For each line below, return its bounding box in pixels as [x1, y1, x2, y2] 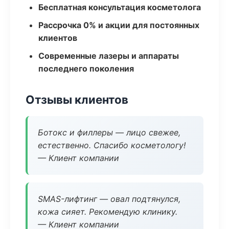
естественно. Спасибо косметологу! [38, 140, 186, 150]
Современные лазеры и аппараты [38, 51, 179, 61]
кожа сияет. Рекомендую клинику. [38, 207, 177, 217]
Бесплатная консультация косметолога [38, 2, 201, 12]
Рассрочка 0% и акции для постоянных [38, 20, 199, 30]
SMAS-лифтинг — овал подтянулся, [38, 194, 180, 204]
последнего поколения [38, 63, 134, 74]
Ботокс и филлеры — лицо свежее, [38, 127, 180, 138]
